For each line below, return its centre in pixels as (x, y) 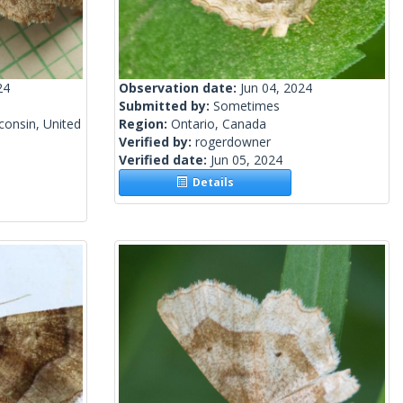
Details (211, 183)
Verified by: (157, 142)
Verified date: (165, 160)
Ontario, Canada (219, 124)
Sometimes (246, 106)
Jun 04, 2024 (276, 88)
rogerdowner (233, 142)
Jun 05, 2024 (246, 160)
